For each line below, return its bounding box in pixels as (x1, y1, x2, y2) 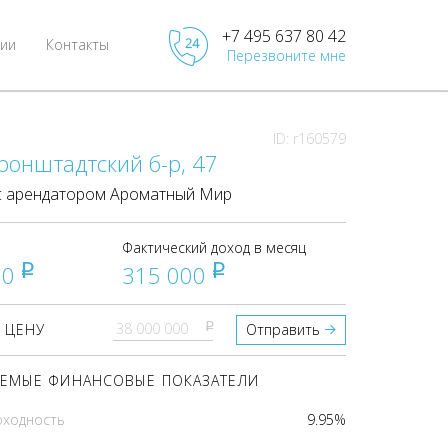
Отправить (246, 320, 320, 339)
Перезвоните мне (227, 46, 346, 66)
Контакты (46, 35, 109, 54)
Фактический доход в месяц (122, 238, 307, 257)
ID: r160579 (273, 129, 346, 148)
